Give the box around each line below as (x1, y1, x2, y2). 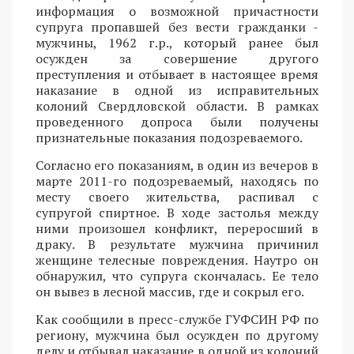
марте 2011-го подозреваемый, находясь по (36, 171, 318, 190)
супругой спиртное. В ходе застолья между (36, 203, 318, 221)
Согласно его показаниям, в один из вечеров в (36, 156, 318, 174)
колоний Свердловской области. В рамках (36, 96, 318, 115)
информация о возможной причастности (36, 2, 318, 20)
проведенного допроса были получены (36, 112, 318, 130)
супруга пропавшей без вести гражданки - (36, 17, 318, 36)
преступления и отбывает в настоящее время (36, 65, 318, 83)
